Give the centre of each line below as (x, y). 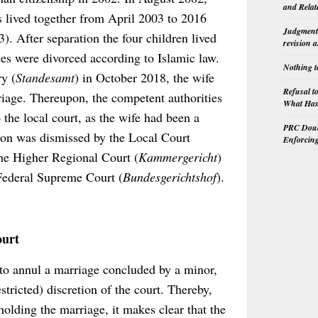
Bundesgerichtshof (170, 177)
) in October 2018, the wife (144, 78)
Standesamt (45, 78)
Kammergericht (178, 157)
